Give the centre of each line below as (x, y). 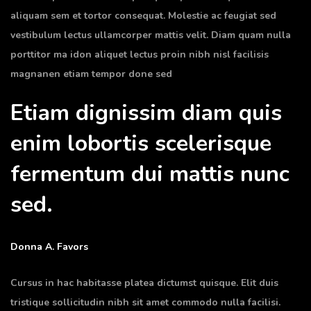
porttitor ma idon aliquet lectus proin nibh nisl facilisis (140, 54)
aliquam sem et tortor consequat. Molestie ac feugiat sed (143, 16)
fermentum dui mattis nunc (150, 174)
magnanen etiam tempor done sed (91, 74)
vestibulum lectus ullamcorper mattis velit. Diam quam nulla (151, 35)
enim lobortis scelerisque (141, 143)
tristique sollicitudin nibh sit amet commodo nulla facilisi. (145, 302)
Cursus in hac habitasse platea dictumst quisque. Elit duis (144, 283)
